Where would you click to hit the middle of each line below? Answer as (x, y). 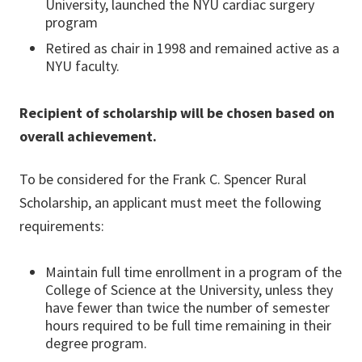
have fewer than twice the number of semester (187, 308)
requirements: (62, 226)
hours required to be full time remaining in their (188, 326)
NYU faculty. (82, 66)
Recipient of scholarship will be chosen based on (177, 113)
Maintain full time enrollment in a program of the (194, 272)
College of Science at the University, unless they (189, 290)
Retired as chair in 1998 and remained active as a (192, 48)
